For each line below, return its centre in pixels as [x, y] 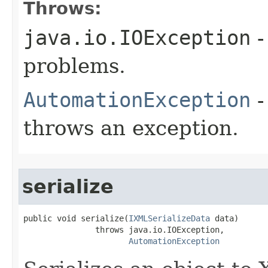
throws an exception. [131, 128]
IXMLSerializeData [169, 218]
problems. [74, 66]
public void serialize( [76, 218]
